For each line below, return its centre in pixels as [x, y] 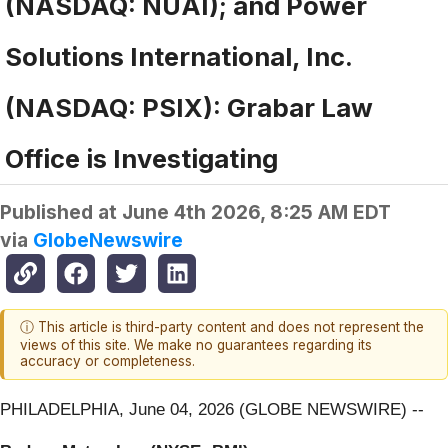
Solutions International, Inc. [179, 57]
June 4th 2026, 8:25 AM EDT [256, 212]
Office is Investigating [141, 159]
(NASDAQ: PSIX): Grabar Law [189, 108]
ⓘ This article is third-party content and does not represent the [222, 327]
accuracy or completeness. [107, 361]
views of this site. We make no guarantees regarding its [196, 345]
